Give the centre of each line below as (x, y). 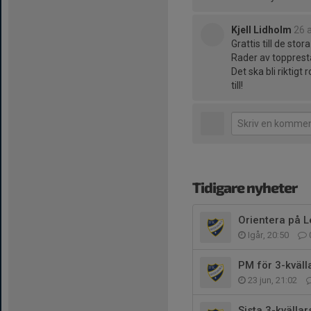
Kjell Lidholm (261, 30)
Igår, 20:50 (268, 235)
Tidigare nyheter (245, 187)
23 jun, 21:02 (272, 280)
